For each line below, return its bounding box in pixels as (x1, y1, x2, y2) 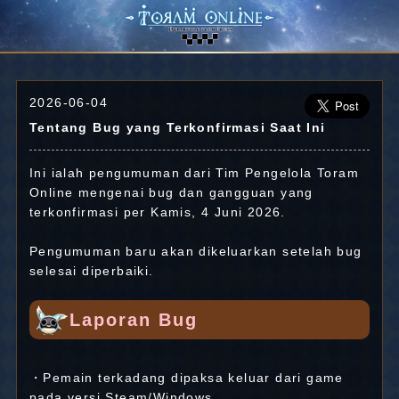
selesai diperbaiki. (28, 264, 154, 278)
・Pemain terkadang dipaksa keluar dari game (28, 370, 344, 385)
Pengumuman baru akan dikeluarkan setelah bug (28, 244, 362, 258)
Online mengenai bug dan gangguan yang (28, 185, 313, 199)
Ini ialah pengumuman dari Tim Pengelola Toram (28, 166, 359, 180)
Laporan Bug (69, 310, 198, 330)
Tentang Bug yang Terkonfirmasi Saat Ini (28, 120, 326, 134)
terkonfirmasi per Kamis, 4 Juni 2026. (28, 205, 286, 219)
